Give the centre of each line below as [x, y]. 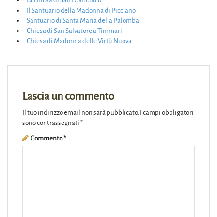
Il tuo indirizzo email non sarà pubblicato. [81, 112]
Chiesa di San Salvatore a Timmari [74, 31]
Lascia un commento [68, 96]
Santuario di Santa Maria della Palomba [83, 20]
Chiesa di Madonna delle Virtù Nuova [79, 41]
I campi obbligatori [167, 112]
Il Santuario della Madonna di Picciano [81, 10]
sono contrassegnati [51, 123]
